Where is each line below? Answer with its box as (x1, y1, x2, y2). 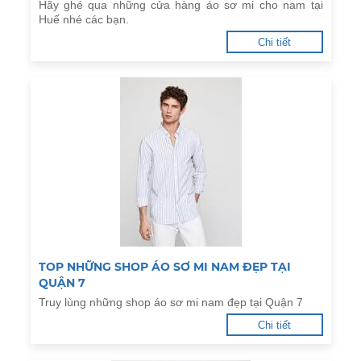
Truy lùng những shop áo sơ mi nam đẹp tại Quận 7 (38, 296, 303, 309)
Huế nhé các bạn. (38, 13, 129, 26)
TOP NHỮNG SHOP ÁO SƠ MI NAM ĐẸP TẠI (38, 259, 291, 274)
